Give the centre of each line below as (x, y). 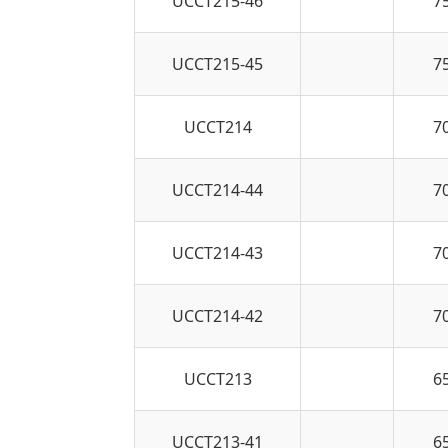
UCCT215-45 (218, 63)
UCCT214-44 (218, 189)
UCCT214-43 (218, 252)
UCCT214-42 (218, 315)
